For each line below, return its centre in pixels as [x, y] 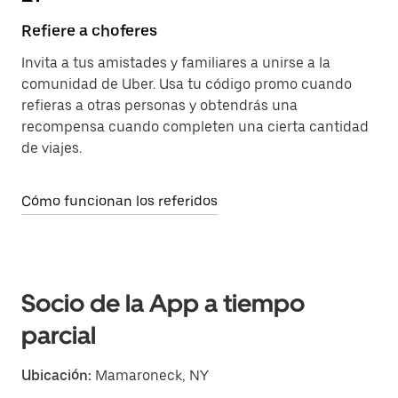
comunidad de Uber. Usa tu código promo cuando [187, 84]
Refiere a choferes [89, 31]
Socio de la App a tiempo [163, 303]
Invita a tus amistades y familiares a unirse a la [176, 63]
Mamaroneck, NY [150, 375]
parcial [59, 335]
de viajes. [52, 148]
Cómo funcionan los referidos [119, 201]
